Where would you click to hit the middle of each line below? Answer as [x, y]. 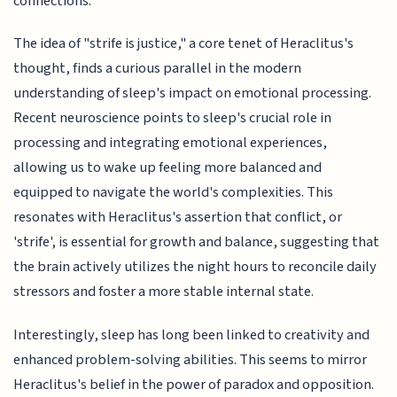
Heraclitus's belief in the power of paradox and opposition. [194, 384]
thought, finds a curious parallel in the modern [158, 69]
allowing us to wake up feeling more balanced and [168, 168]
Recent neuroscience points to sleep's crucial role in [173, 118]
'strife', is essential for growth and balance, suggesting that [197, 242]
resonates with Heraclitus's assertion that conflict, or [178, 218]
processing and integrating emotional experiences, [171, 143]
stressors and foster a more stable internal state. [164, 292]
